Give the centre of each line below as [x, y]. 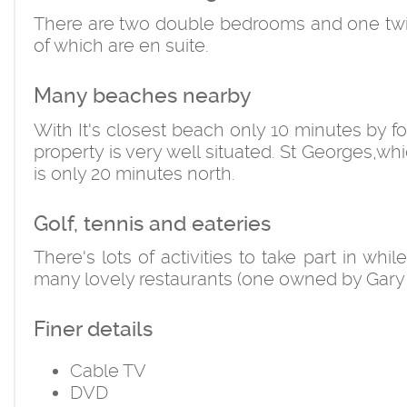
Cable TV [108, 371]
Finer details [93, 330]
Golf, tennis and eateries [152, 223]
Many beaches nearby [143, 96]
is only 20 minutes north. [134, 173]
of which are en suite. [121, 46]
